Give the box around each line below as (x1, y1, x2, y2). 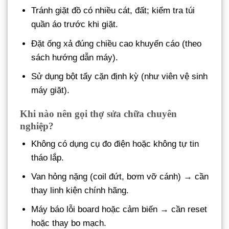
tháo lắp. (31, 153, 64, 163)
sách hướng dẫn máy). (31, 52, 119, 62)
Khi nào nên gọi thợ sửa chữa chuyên (20, 108, 177, 119)
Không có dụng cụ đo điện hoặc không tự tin (31, 139, 199, 149)
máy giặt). (31, 85, 70, 95)
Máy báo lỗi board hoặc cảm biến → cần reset (31, 204, 208, 215)
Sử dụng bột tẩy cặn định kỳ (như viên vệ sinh (31, 71, 208, 81)
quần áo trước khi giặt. (31, 19, 119, 30)
